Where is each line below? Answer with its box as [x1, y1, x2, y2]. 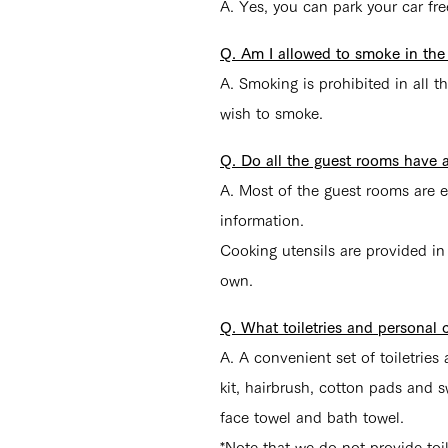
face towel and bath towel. [220, 410, 404, 425]
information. [220, 213, 304, 228]
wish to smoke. [220, 106, 323, 121]
